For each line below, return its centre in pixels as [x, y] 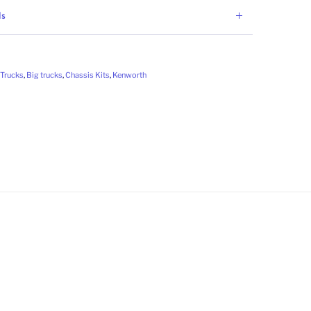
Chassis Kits [87, 75]
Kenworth [129, 75]
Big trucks [44, 75]
